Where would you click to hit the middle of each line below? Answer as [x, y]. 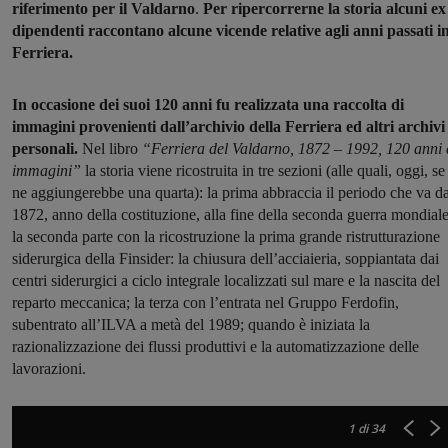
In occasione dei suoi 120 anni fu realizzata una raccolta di [208, 105]
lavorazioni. [49, 369]
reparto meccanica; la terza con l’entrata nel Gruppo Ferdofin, [205, 303]
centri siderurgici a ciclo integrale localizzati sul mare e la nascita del [226, 281]
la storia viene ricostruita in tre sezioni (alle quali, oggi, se [263, 171]
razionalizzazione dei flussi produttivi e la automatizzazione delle [215, 347]
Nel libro [108, 149]
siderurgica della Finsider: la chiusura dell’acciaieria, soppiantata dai [225, 259]
